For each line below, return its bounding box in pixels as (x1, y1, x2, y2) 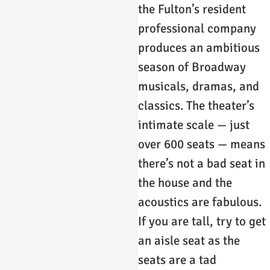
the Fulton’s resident (138, 1, 246, 17)
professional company (138, 20, 257, 37)
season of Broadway (138, 59, 246, 75)
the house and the (138, 175, 233, 191)
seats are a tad (138, 252, 217, 268)
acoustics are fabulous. (138, 194, 262, 210)
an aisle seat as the (138, 233, 240, 249)
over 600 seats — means (138, 136, 266, 152)
